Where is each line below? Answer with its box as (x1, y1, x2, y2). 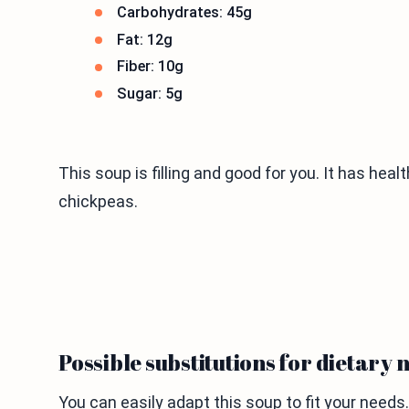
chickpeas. (58, 192, 138, 212)
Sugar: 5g (117, 84, 183, 102)
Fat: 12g (117, 30, 173, 48)
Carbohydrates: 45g (117, 4, 252, 22)
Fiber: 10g (117, 58, 184, 76)
